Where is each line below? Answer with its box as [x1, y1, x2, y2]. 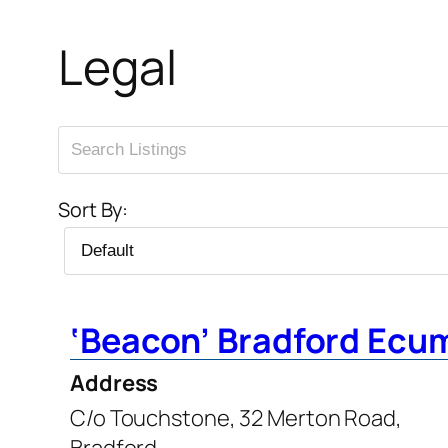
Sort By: [58, 195, 129, 223]
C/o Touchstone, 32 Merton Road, [70, 402, 402, 433]
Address [70, 367, 159, 398]
